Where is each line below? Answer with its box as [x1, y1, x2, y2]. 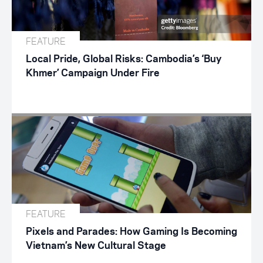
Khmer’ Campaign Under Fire [26, 68, 160, 78]
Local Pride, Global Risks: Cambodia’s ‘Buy [26, 54, 221, 64]
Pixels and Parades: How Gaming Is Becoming [26, 227, 237, 237]
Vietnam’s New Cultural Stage [26, 241, 166, 251]
